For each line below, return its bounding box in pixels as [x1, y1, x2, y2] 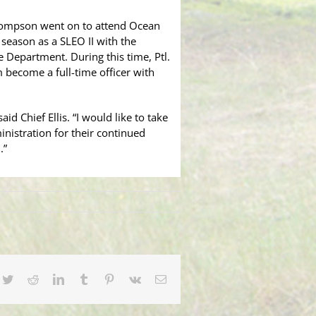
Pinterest [114, 273, 152, 284]
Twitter [13, 273, 44, 284]
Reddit [38, 273, 68, 284]
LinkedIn [63, 273, 104, 284]
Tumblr [89, 273, 121, 284]
